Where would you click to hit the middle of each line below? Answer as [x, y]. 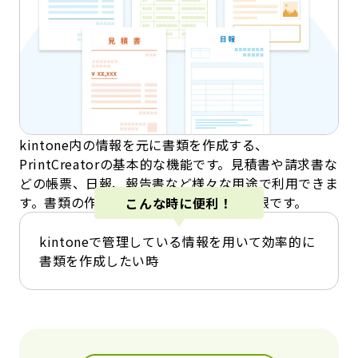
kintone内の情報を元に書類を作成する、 [144, 145]
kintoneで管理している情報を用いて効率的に [177, 242]
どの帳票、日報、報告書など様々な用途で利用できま [179, 183]
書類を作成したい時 [99, 261]
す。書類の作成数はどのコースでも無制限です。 [164, 203]
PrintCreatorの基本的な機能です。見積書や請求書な [179, 164]
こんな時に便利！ [179, 203]
